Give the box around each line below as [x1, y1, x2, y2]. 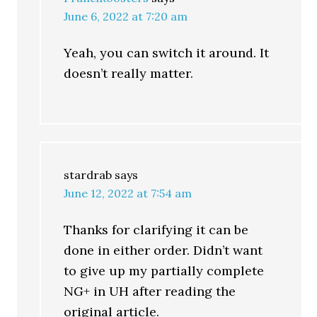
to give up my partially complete [64, 263, 265, 279]
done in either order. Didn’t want [64, 242, 263, 258]
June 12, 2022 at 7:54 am [64, 186, 192, 200]
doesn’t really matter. [64, 65, 194, 81]
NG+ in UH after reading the [64, 283, 236, 299]
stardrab [64, 168, 113, 182]
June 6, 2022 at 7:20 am [64, 9, 188, 23]
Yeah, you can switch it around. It [64, 45, 270, 61]
